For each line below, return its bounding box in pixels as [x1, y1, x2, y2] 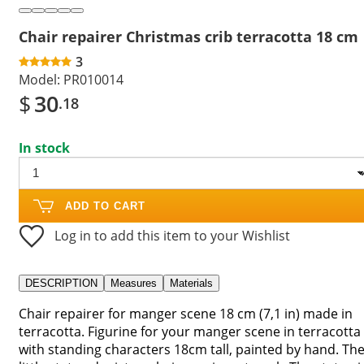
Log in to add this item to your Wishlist [54, 226, 290, 245]
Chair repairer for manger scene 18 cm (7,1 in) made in [19, 304, 353, 323]
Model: [19, 70, 60, 89]
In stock [19, 138, 70, 157]
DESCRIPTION [25, 276, 97, 289]
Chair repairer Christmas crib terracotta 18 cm [19, 26, 358, 46]
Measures [110, 276, 157, 289]
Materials [170, 276, 213, 289]
